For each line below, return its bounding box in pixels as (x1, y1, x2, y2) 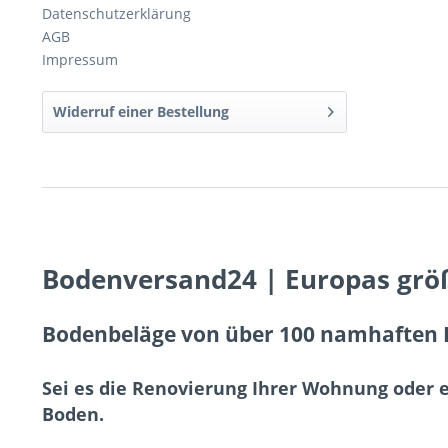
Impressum (42, 50, 118, 69)
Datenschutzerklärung (42, 4, 191, 23)
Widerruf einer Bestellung (53, 102, 229, 121)
